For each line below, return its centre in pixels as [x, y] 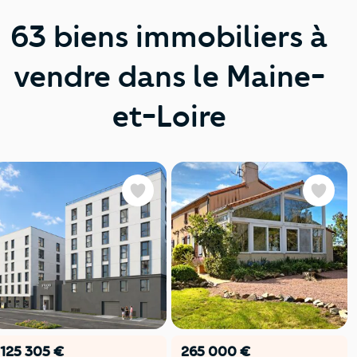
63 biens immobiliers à [169, 36]
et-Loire [169, 116]
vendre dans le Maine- [169, 76]
